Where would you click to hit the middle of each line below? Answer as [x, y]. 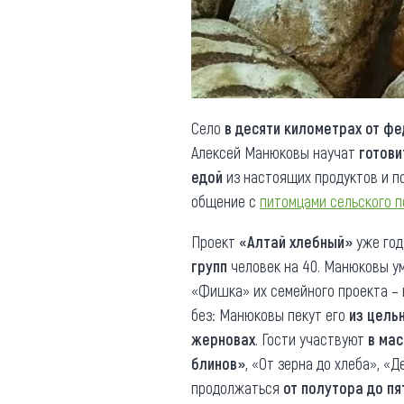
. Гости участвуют [312, 339]
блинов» [218, 363]
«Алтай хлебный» [296, 242]
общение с [225, 201]
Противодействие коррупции [168, 36]
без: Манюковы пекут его [270, 315]
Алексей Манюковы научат [275, 152]
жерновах [223, 339]
